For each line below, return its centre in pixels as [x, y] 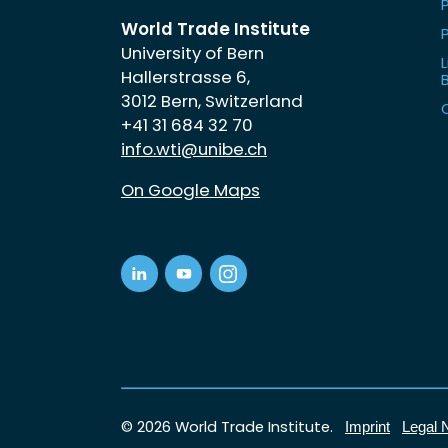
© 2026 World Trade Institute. [232, 427]
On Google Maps [190, 189]
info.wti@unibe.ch [193, 148]
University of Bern [192, 52]
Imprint [367, 427]
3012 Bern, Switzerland [211, 100]
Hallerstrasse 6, [185, 76]
